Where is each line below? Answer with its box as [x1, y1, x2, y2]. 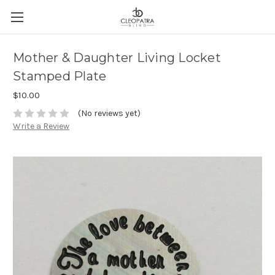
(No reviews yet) [77, 108, 141, 119]
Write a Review [13, 121, 69, 132]
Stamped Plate [13, 69, 107, 84]
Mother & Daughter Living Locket [13, 50, 221, 66]
